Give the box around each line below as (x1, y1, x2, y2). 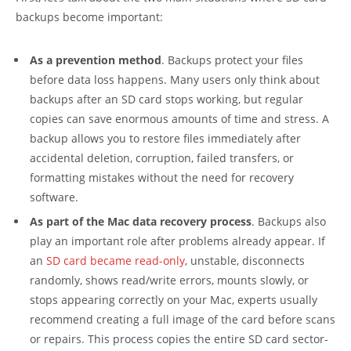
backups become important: (16, 9, 163, 25)
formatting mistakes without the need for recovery (30, 169, 294, 185)
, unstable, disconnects (185, 253, 305, 269)
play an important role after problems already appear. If (30, 233, 325, 249)
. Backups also (251, 214, 326, 230)
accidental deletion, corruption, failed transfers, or (30, 150, 294, 165)
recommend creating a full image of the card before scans (30, 312, 335, 327)
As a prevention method (30, 52, 161, 67)
